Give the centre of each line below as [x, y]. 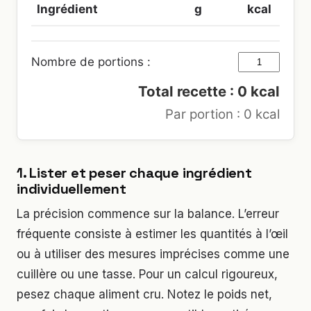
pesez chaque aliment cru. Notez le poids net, [144, 294]
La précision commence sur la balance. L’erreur [148, 213]
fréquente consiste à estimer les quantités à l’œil [152, 234]
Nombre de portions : [91, 61]
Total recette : [188, 91]
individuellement [72, 188]
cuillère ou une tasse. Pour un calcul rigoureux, [147, 274]
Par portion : [204, 114]
